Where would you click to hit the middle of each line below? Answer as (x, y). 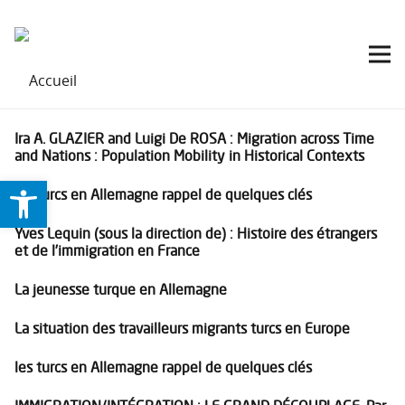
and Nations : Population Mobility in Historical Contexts (189, 155)
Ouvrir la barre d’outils (56, 189)
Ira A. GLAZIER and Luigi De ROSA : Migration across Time (194, 138)
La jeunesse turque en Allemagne (121, 289)
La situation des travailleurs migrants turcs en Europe (182, 328)
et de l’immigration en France (107, 250)
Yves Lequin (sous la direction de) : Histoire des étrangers (196, 233)
